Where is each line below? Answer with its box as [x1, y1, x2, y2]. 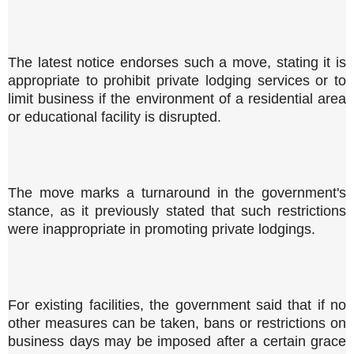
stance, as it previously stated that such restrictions [8, 203, 346, 220]
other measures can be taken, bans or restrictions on [8, 315, 346, 332]
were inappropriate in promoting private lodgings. [8, 221, 315, 238]
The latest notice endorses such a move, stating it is [8, 55, 346, 71]
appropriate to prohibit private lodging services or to [8, 73, 346, 89]
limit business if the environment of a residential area [8, 91, 346, 107]
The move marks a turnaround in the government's [8, 185, 346, 201]
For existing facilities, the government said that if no [8, 297, 346, 314]
